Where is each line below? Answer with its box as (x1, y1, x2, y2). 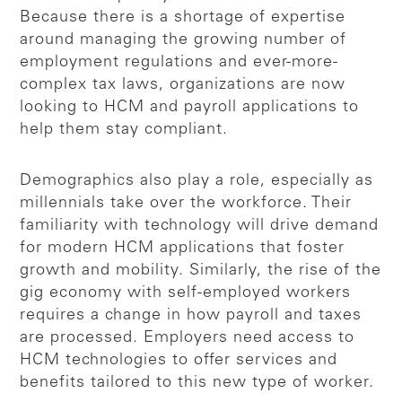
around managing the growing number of (20, 31, 347, 48)
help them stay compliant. (20, 121, 229, 138)
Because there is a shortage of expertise (20, 9, 346, 26)
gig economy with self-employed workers (20, 284, 352, 301)
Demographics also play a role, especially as (20, 172, 374, 189)
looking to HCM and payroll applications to (20, 99, 360, 116)
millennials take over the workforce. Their (20, 195, 353, 212)
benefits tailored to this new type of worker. (20, 374, 375, 391)
